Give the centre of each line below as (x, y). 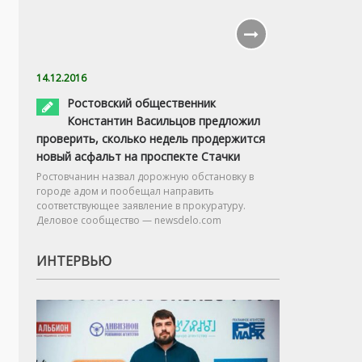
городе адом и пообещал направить (125, 191)
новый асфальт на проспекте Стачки (138, 156)
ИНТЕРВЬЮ (74, 261)
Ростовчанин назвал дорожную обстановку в (145, 176)
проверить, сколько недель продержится (151, 138)
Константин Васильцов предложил (164, 120)
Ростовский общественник (141, 103)
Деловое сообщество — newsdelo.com (129, 220)
